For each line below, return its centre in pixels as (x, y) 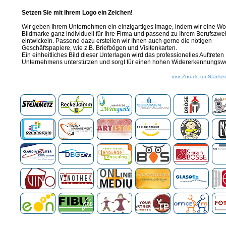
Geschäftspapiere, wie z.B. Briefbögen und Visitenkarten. (99, 48)
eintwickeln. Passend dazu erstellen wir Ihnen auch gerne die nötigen (117, 41)
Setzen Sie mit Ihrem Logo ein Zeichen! (77, 13)
